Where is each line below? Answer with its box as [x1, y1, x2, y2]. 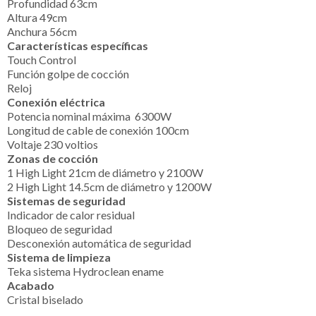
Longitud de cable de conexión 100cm [7, 123, 189, 137]
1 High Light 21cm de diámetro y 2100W [7, 165, 203, 179]
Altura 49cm [7, 10, 67, 24]
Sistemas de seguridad [7, 193, 126, 207]
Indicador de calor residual [7, 207, 135, 221]
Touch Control [7, 52, 76, 66]
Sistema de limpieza [7, 250, 111, 264]
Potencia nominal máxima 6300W [7, 109, 171, 123]
